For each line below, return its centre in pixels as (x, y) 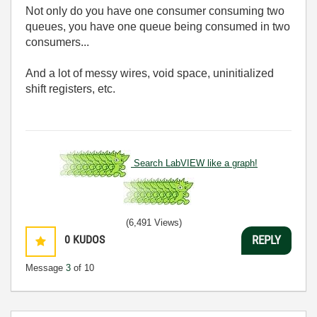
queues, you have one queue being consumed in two (158, 26)
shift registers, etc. (73, 88)
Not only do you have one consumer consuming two (155, 11)
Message (46, 267)
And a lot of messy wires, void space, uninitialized (150, 73)
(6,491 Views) (154, 222)
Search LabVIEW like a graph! (194, 163)
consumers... (57, 42)
